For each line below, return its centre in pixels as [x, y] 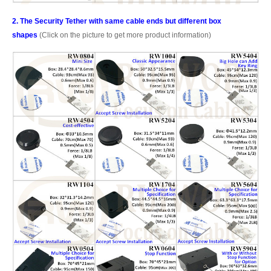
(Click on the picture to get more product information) [124, 35]
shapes [25, 35]
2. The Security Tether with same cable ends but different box [117, 21]
